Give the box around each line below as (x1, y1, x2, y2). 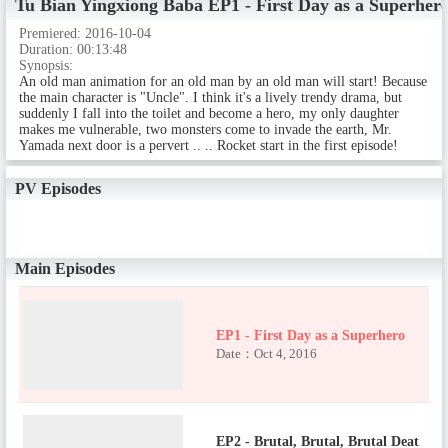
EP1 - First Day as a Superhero (216, 327, 406, 343)
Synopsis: (18, 58, 73, 74)
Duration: (18, 42, 77, 58)
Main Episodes (14, 260, 115, 278)
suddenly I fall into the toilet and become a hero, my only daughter (18, 106, 399, 122)
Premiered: (18, 26, 85, 42)
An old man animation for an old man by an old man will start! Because (18, 74, 427, 90)
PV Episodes (14, 180, 101, 198)
